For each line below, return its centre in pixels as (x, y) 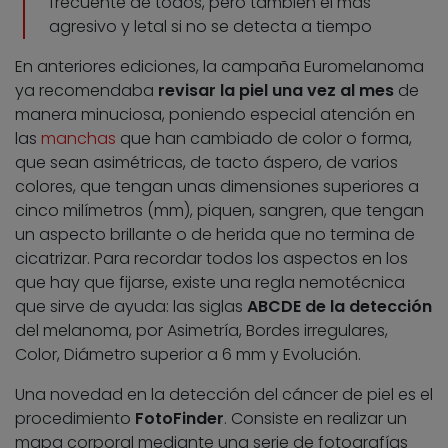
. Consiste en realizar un (315, 419)
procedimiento (75, 419)
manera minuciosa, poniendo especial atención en (215, 115)
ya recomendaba (86, 91)
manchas (78, 139)
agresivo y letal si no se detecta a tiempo (210, 27)
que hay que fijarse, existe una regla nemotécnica (210, 283)
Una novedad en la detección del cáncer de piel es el (224, 395)
